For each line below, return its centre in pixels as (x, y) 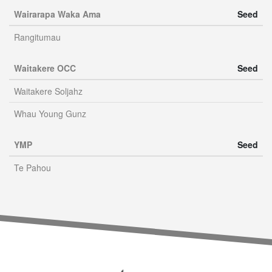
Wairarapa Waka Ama (57, 14)
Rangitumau (37, 37)
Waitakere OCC (45, 68)
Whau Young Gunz (50, 114)
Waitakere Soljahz (48, 91)
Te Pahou (32, 168)
